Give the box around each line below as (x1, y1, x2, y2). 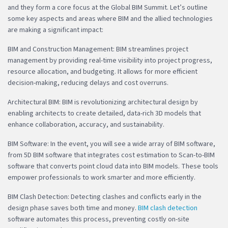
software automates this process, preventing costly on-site (8, 214, 189, 224)
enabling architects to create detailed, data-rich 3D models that (8, 108, 201, 119)
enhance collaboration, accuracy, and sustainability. (8, 119, 164, 130)
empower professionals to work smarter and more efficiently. (8, 172, 195, 183)
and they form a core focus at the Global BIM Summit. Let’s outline (8, 2, 208, 13)
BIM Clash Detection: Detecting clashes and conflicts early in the (8, 191, 202, 202)
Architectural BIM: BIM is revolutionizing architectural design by (8, 97, 198, 107)
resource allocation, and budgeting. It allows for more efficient (8, 66, 197, 77)
